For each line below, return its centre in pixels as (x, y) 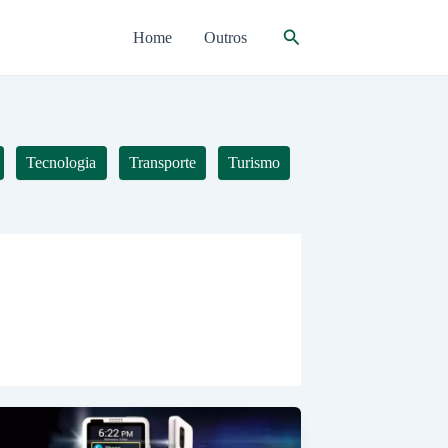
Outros (225, 37)
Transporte (162, 162)
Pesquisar (316, 33)
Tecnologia (61, 162)
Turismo (253, 162)
